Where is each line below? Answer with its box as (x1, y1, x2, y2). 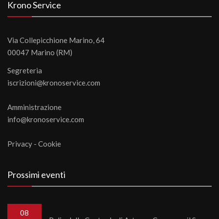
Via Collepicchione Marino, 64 (7, 36, 105, 44)
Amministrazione (7, 103, 62, 111)
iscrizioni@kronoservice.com (7, 78, 100, 87)
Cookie (38, 139, 61, 148)
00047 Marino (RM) (7, 48, 72, 57)
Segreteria (7, 66, 42, 75)
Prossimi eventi (7, 169, 66, 180)
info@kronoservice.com (7, 115, 84, 124)
